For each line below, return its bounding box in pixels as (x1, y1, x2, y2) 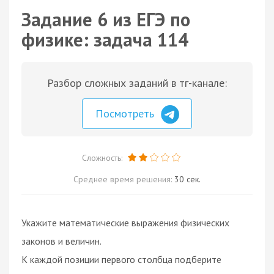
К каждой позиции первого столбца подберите (21, 253, 221, 265)
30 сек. (174, 173, 201, 185)
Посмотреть (95, 106, 157, 120)
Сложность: (81, 152, 125, 163)
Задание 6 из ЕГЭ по (21, 7, 190, 31)
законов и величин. (21, 234, 102, 247)
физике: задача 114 (21, 28, 188, 51)
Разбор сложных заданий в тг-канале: (47, 76, 227, 90)
